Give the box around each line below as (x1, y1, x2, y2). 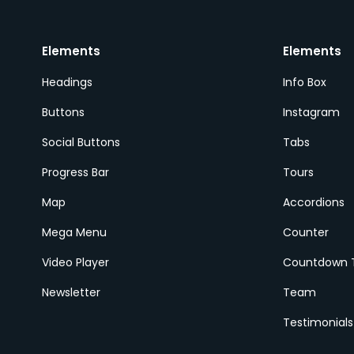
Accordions (282, 194, 345, 210)
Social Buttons (41, 134, 120, 150)
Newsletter (41, 284, 100, 300)
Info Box (282, 74, 326, 90)
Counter (282, 224, 329, 240)
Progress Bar (41, 164, 109, 180)
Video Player (41, 254, 109, 270)
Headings (41, 74, 92, 90)
